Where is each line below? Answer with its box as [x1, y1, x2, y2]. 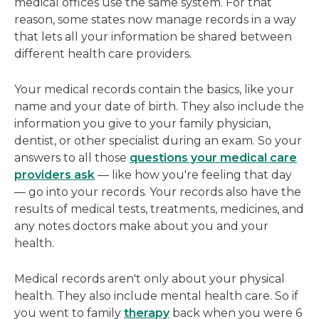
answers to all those [14, 151, 130, 165]
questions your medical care [130, 151, 297, 165]
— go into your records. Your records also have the [14, 185, 301, 199]
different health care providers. [14, 47, 192, 61]
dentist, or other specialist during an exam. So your [14, 134, 302, 148]
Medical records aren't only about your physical [14, 272, 285, 286]
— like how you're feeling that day [95, 168, 292, 182]
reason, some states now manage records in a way [14, 13, 296, 27]
